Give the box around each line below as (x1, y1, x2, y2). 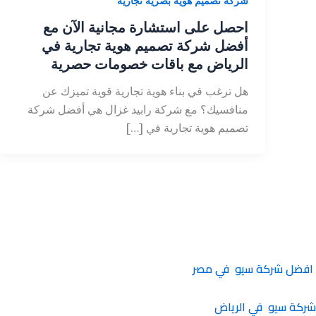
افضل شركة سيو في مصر (193, 258, 313, 279)
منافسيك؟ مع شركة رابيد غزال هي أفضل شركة (28, 102, 248, 116)
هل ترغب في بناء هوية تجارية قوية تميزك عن (42, 83, 248, 98)
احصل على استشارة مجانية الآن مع (43, 18, 248, 36)
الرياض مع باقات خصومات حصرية (51, 54, 248, 73)
